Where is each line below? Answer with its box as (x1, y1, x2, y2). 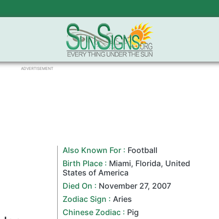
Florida (135, 158, 161, 168)
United (165, 158, 191, 168)
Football (128, 145, 158, 155)
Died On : (63, 181, 99, 191)
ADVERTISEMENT (21, 66, 53, 71)
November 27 (99, 181, 148, 191)
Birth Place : (63, 158, 109, 168)
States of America (63, 168, 129, 177)
